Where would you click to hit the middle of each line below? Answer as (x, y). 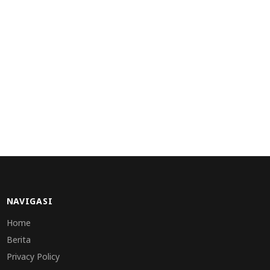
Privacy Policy (33, 257)
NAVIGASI (30, 201)
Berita (18, 240)
